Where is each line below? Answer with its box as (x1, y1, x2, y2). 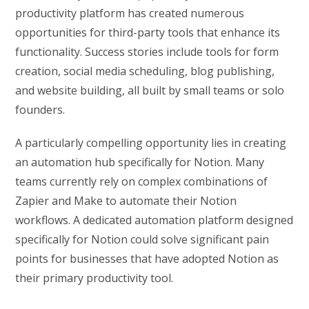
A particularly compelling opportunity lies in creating (15, 135, 287, 151)
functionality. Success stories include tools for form (15, 44, 279, 60)
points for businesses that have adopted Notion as (15, 251, 279, 267)
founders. (15, 102, 66, 118)
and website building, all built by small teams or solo (15, 83, 285, 99)
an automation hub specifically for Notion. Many (15, 154, 265, 170)
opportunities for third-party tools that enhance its (15, 25, 281, 41)
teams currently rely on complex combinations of (15, 174, 268, 190)
